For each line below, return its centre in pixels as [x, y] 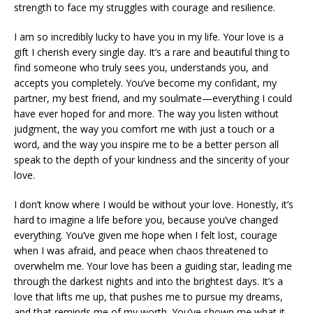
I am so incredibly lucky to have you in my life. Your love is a [149, 37]
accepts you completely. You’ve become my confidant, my [145, 83]
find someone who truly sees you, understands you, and [141, 68]
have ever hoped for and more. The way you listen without [146, 114]
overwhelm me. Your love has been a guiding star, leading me [153, 266]
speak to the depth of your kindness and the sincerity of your [152, 160]
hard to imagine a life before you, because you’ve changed [146, 220]
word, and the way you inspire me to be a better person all [146, 145]
